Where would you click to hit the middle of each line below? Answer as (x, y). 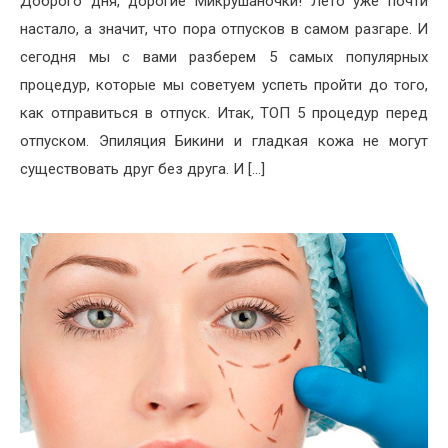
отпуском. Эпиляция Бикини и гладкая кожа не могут (224, 141)
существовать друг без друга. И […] (142, 169)
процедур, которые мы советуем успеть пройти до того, (224, 85)
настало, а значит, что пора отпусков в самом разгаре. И (224, 29)
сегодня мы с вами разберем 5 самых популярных (224, 57)
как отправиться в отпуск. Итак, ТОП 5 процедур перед (224, 113)
